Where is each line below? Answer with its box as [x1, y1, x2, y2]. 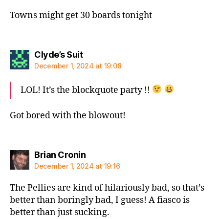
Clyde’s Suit [34, 49, 83, 60]
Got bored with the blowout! [10, 110, 126, 121]
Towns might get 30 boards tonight [10, 10, 152, 21]
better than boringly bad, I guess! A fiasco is [10, 194, 190, 206]
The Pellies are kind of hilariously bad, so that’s [10, 182, 204, 194]
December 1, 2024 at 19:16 [34, 161, 120, 170]
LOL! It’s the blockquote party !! [21, 84, 152, 96]
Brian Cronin [34, 149, 86, 160]
